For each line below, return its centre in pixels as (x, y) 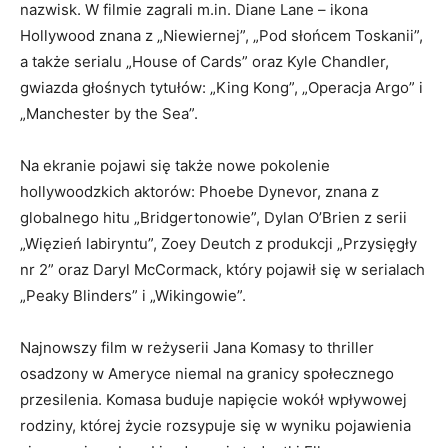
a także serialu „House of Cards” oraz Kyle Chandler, (204, 62)
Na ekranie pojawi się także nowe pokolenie (175, 166)
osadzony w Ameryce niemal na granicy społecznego (207, 374)
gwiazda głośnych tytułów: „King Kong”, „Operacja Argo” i (221, 88)
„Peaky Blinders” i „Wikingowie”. (133, 296)
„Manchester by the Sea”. (109, 114)
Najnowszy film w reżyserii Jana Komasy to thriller (197, 348)
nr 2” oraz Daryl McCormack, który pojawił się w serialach (222, 270)
